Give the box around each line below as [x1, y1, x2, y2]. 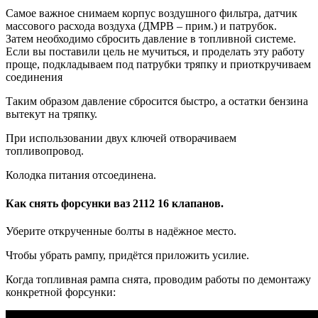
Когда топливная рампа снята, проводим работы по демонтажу [6, 273, 311, 285]
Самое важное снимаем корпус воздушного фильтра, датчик [6, 7, 297, 20]
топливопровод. [6, 145, 84, 158]
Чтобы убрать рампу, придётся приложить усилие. [6, 248, 249, 261]
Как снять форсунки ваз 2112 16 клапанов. [6, 197, 224, 209]
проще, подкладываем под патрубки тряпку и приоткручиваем [6, 58, 311, 71]
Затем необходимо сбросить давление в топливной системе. [6, 33, 296, 45]
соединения [6, 71, 62, 84]
